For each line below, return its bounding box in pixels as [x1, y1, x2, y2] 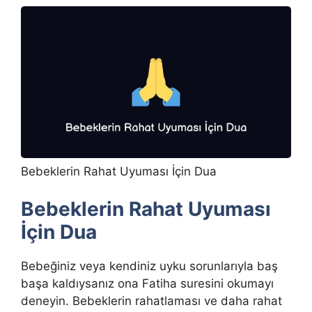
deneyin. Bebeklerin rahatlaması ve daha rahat [21, 294, 282, 309]
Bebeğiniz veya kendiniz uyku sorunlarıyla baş [21, 259, 278, 274]
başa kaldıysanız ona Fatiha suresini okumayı [21, 276, 274, 291]
